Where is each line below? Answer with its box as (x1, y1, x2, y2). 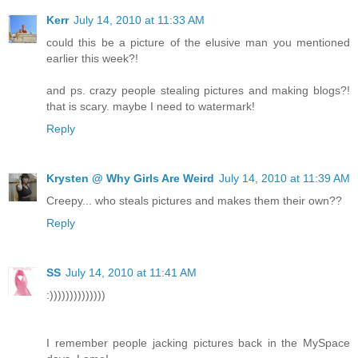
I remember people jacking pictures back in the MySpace (46, 336, 350, 349)
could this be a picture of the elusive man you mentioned (46, 35, 350, 49)
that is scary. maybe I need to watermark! (46, 99, 255, 113)
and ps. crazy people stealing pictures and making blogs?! (46, 83, 350, 97)
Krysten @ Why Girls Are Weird (46, 171, 214, 185)
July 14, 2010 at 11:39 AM (219, 171, 350, 185)
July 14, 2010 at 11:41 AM (66, 265, 197, 279)
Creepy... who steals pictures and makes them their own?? (46, 193, 342, 207)
